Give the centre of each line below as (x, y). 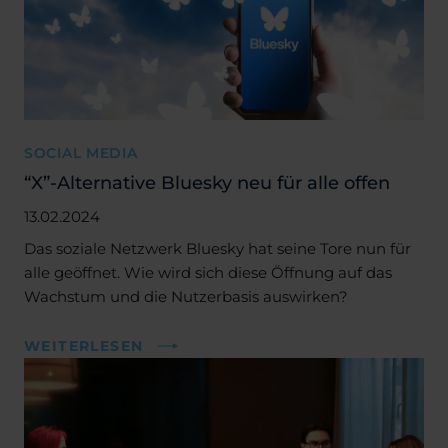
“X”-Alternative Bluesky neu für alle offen (207, 182)
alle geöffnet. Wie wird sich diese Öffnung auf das (208, 272)
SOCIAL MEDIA (81, 152)
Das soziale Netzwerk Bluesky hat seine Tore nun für (217, 248)
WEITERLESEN (84, 345)
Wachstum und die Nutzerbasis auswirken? (186, 296)
